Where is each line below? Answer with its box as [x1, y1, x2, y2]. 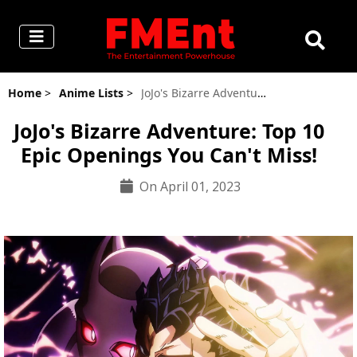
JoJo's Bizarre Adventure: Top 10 [13, 117, 324, 144]
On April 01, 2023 [139, 178, 241, 195]
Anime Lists [59, 85, 124, 100]
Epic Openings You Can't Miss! [20, 141, 317, 168]
